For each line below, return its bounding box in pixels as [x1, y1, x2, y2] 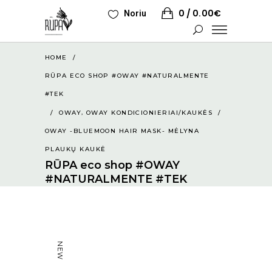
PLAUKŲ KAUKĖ [45, 144, 106, 153]
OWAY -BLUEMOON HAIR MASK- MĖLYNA [45, 126, 200, 135]
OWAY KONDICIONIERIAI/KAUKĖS [86, 108, 213, 117]
